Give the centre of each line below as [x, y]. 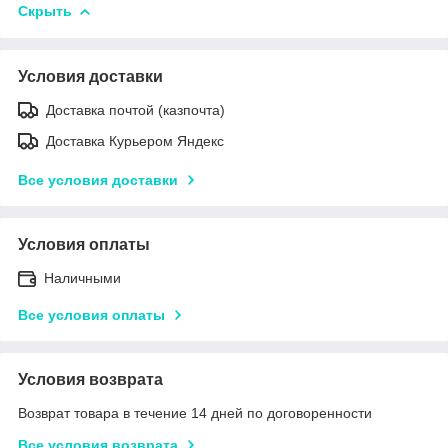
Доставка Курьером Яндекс [135, 140]
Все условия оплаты [91, 314]
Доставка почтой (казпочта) [135, 109]
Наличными [82, 277]
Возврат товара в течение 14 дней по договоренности [195, 412]
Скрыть [45, 10]
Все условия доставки [98, 179]
